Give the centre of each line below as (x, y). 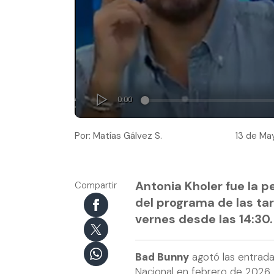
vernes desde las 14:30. (204, 219)
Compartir (96, 185)
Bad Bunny (162, 257)
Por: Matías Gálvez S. (118, 135)
